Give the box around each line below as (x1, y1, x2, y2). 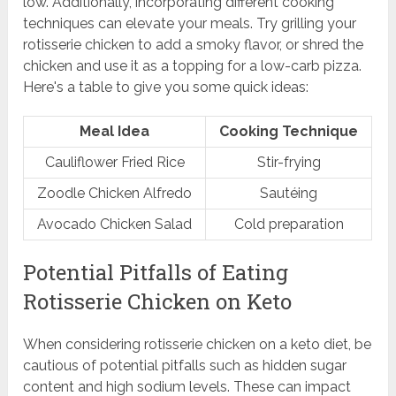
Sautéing (260, 185, 318, 202)
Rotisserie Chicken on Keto (23, 287, 293, 316)
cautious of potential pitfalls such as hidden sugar (23, 357, 347, 375)
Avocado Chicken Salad (37, 216, 193, 233)
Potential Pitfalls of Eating (23, 258, 289, 287)
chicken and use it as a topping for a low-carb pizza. (23, 57, 362, 75)
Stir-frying (256, 154, 321, 171)
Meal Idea (80, 123, 150, 141)
